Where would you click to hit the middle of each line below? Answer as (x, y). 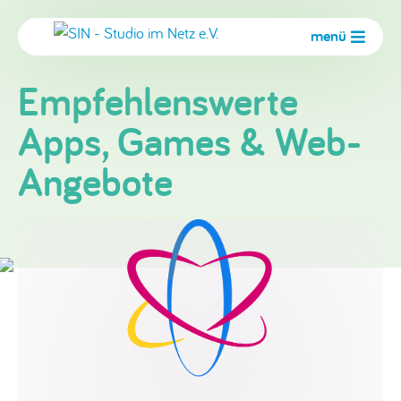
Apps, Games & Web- (190, 141)
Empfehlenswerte (158, 101)
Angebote (95, 181)
